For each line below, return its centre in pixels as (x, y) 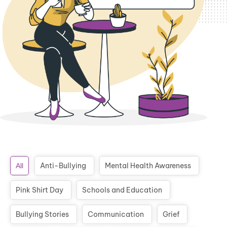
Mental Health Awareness (148, 166)
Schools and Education (122, 190)
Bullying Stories (42, 215)
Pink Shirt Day (40, 190)
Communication (116, 215)
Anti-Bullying (63, 166)
